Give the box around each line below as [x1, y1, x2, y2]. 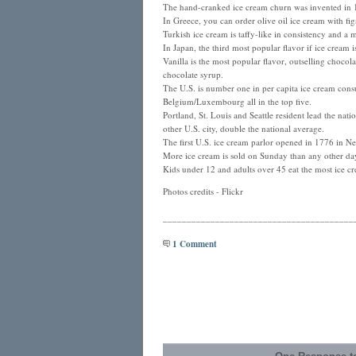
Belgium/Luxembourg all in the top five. [162, 95, 311, 107]
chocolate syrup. [162, 68, 223, 80]
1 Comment [169, 238, 217, 250]
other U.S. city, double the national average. [162, 122, 324, 134]
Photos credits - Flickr [162, 185, 243, 197]
